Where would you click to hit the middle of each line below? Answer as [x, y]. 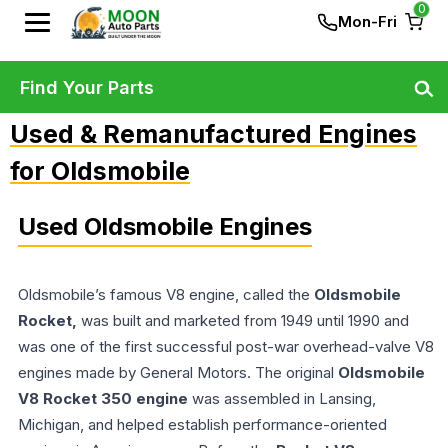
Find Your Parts [87, 87]
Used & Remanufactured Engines [213, 134]
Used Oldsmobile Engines [165, 226]
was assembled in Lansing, [282, 398]
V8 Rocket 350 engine [103, 398]
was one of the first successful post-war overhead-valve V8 [226, 346]
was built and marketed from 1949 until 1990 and [245, 320]
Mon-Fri [367, 21]
